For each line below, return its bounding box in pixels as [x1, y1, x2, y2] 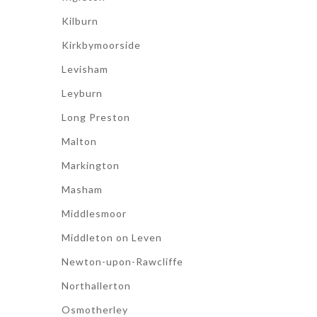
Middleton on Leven [62, 231, 162, 243]
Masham [62, 183, 103, 195]
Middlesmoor [62, 207, 127, 219]
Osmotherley [62, 304, 128, 316]
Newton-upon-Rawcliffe [62, 255, 183, 267]
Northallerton [62, 279, 131, 292]
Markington [62, 159, 120, 171]
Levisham [62, 63, 108, 75]
